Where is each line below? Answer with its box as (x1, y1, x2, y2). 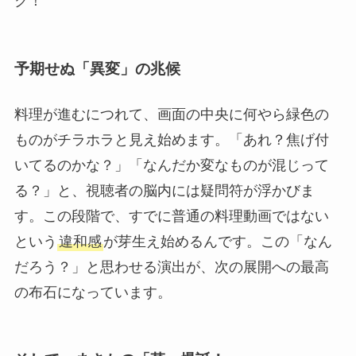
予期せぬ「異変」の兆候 (14, 60, 180, 77)
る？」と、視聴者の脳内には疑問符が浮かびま (14, 182, 315, 199)
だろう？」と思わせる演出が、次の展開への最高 (14, 258, 329, 275)
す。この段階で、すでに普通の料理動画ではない (14, 207, 329, 224)
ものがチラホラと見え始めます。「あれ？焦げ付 (14, 131, 329, 148)
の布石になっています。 (14, 284, 172, 300)
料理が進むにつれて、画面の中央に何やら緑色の (14, 106, 329, 122)
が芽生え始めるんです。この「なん (103, 233, 332, 250)
